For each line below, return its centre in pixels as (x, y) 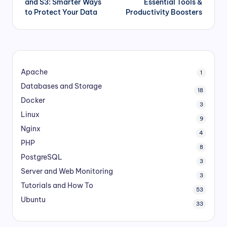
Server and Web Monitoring (67, 171)
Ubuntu (33, 199)
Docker (33, 100)
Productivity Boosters (164, 12)
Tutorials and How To (57, 185)
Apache (34, 72)
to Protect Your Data (61, 12)
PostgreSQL (42, 157)
